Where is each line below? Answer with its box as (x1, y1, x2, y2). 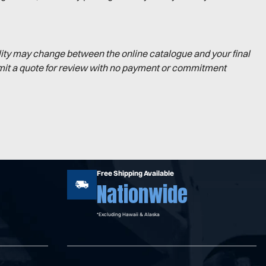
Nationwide (97, 178, 188, 210)
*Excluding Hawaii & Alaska (97, 211, 160, 217)
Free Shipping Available (97, 168, 175, 178)
